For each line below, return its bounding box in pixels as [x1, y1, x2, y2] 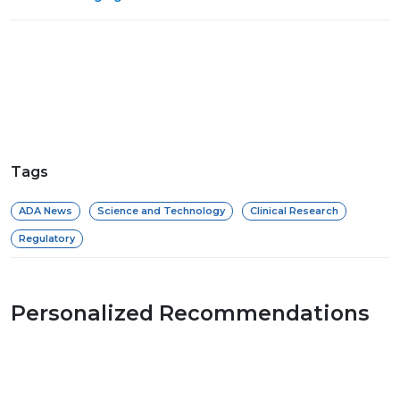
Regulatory [19, 231, 75, 245]
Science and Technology [97, 204, 225, 217]
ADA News [19, 204, 72, 217]
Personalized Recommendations [11, 299, 370, 326]
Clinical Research [250, 204, 338, 217]
